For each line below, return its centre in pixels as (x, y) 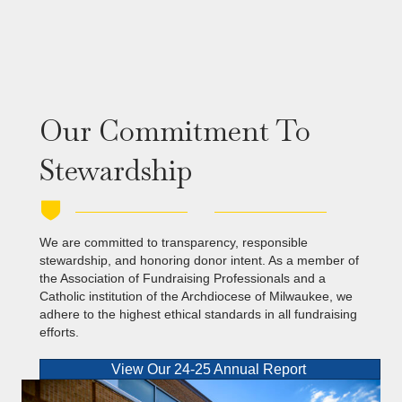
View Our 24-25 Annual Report (208, 370)
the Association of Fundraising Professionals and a (183, 278)
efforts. (59, 332)
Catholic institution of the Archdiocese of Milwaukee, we (196, 296)
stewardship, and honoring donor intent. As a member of (199, 260)
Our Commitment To (175, 130)
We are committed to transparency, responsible (174, 242)
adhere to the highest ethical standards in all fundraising (198, 314)
